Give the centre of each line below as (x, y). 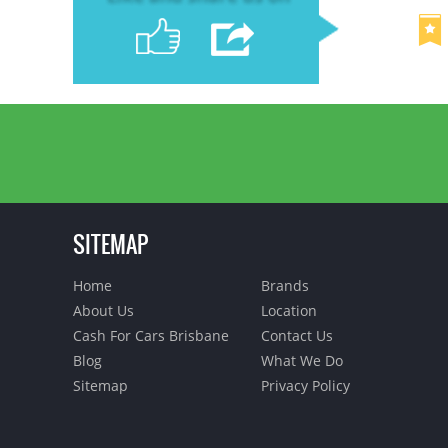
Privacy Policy (306, 385)
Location (289, 310)
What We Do (302, 360)
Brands (285, 285)
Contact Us (297, 335)
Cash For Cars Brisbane (150, 335)
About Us (103, 310)
